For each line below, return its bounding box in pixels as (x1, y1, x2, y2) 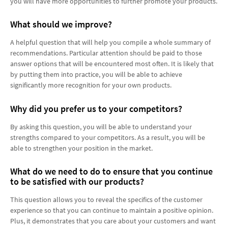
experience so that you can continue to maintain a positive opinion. (10, 205, 213, 215)
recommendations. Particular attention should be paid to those (10, 48, 202, 58)
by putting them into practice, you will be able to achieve (10, 70, 182, 79)
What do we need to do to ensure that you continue (10, 165, 213, 178)
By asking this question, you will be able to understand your (10, 122, 192, 131)
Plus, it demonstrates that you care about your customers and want (10, 216, 216, 225)
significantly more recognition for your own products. (10, 80, 172, 90)
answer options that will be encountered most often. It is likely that (10, 59, 214, 69)
